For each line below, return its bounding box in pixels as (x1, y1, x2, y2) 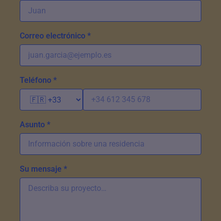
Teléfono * (20, 75, 57, 85)
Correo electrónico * (20, 31, 91, 40)
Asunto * (20, 120, 50, 129)
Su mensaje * (20, 164, 67, 174)
